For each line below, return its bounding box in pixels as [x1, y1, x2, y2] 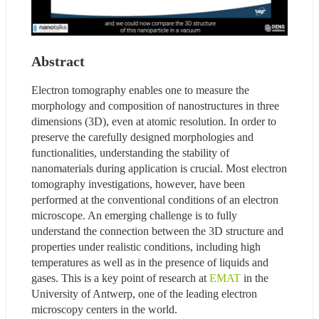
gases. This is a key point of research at [31, 271, 209, 284]
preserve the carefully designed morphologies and [31, 130, 253, 143]
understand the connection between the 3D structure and [31, 224, 283, 237]
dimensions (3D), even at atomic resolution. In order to [31, 115, 276, 127]
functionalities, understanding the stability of [31, 146, 229, 159]
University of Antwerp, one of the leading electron [31, 287, 257, 300]
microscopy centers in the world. [31, 303, 177, 315]
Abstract [31, 53, 85, 69]
